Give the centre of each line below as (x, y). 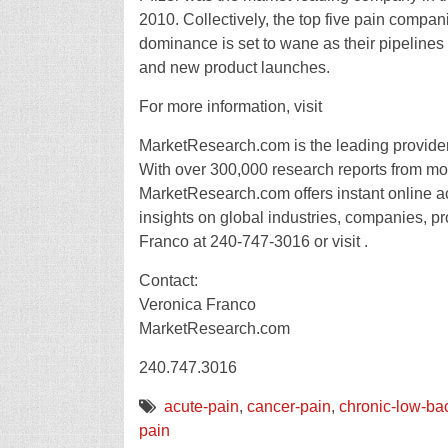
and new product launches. (234, 67)
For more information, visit (230, 106)
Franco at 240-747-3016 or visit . (253, 241)
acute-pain (201, 406)
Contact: (168, 280)
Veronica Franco (197, 304)
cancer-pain (288, 406)
